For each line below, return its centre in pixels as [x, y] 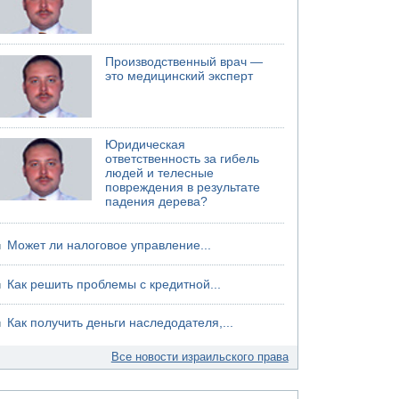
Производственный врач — [184, 61]
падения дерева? [157, 202]
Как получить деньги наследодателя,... [121, 323]
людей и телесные [160, 173]
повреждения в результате [183, 187]
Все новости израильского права [199, 357]
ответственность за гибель [183, 159]
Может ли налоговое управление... [110, 245]
